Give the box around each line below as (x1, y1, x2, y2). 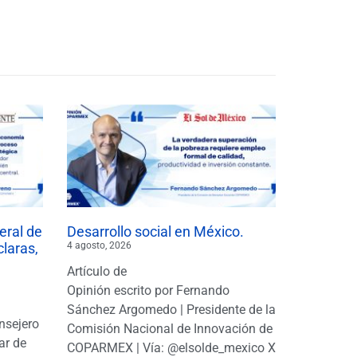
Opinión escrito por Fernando (66, 282, 229, 298)
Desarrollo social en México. (66, 222, 244, 240)
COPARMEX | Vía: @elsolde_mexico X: (66, 339, 279, 355)
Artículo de (66, 263, 127, 279)
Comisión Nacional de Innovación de (66, 320, 273, 336)
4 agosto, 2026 (66, 239, 131, 251)
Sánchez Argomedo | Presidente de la (66, 301, 276, 317)
